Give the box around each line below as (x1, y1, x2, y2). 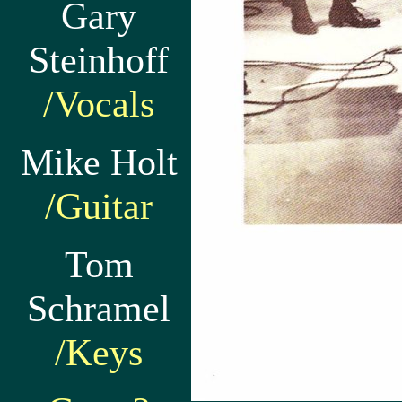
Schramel (27, 287, 170, 329)
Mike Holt (20, 141, 178, 183)
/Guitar (45, 185, 153, 227)
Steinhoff (29, 39, 169, 81)
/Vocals (43, 83, 154, 125)
